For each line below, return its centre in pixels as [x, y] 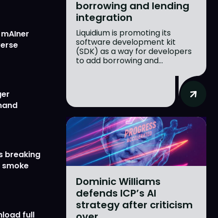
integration [104, 18]
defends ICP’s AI [116, 193]
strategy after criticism [134, 205]
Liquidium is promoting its [123, 33]
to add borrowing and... [119, 61]
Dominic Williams [118, 181]
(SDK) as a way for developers [134, 52]
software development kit [126, 42]
